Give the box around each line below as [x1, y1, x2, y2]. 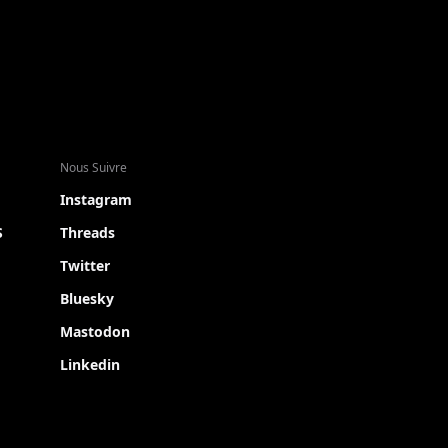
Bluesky [60, 289, 114, 308]
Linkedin [60, 355, 120, 374]
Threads [60, 223, 115, 242]
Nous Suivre [60, 159, 127, 176]
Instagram [60, 190, 132, 209]
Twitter [60, 256, 110, 275]
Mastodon [60, 322, 130, 341]
